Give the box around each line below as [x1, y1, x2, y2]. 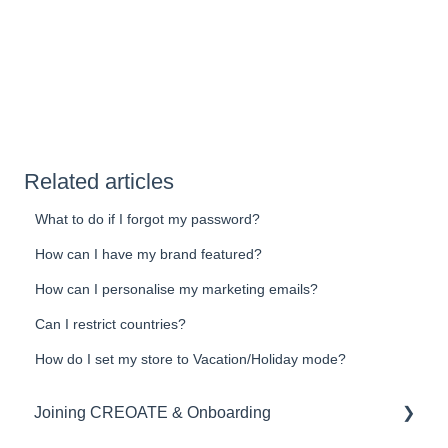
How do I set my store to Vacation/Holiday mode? [35, 351, 347, 368]
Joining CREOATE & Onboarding [34, 403, 271, 421]
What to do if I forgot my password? [35, 211, 261, 228]
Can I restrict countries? [35, 316, 187, 333]
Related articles [24, 169, 174, 195]
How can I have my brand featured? [35, 246, 263, 263]
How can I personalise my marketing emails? [35, 281, 319, 298]
